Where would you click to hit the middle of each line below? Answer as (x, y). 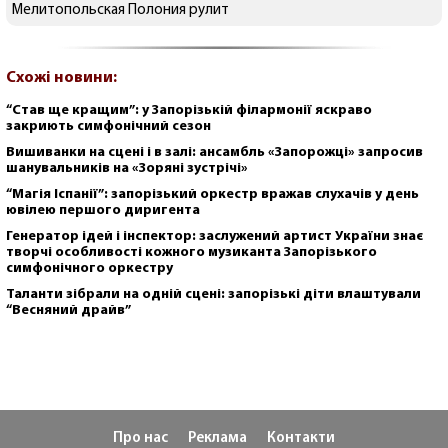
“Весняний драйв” (68, 310)
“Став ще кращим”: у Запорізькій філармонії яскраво (189, 110)
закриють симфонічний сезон (108, 126)
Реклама (217, 438)
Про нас (140, 438)
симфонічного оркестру (89, 268)
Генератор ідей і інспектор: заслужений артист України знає (214, 236)
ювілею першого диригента (103, 210)
